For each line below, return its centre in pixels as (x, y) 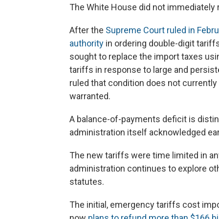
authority (87, 44)
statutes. (87, 182)
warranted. (90, 96)
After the (88, 30)
